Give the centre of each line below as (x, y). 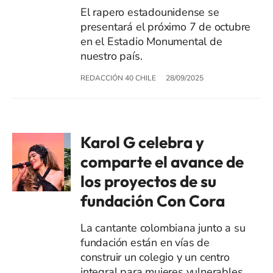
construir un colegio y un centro (155, 257)
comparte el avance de (162, 161)
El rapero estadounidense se (150, 12)
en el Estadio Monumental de (151, 41)
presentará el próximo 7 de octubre (166, 27)
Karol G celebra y (142, 142)
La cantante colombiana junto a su (163, 228)
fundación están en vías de (145, 242)
